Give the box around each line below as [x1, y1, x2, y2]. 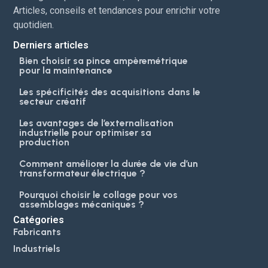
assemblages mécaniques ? [19, 198, 145, 210]
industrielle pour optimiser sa [19, 126, 152, 138]
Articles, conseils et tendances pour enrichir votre [13, 4, 221, 16]
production [19, 136, 70, 148]
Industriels [13, 242, 61, 254]
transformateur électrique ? [19, 167, 146, 179]
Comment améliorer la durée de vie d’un [19, 157, 199, 169]
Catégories [13, 214, 65, 226]
